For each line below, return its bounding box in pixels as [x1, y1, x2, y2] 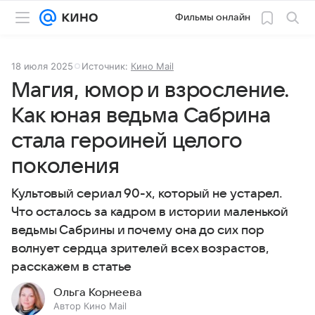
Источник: [82, 60, 131, 72]
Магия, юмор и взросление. [11, 79, 290, 102]
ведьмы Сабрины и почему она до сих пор [11, 224, 264, 237]
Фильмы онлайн [175, 12, 250, 22]
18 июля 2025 [11, 60, 73, 72]
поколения [11, 155, 120, 178]
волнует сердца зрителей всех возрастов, [11, 242, 269, 255]
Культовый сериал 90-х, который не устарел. [11, 187, 283, 200]
